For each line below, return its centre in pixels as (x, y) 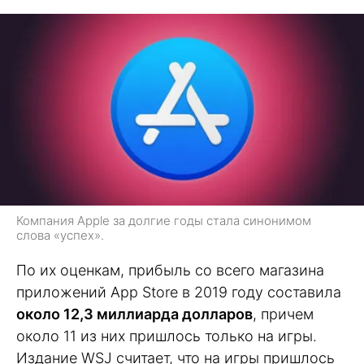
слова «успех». (60, 236)
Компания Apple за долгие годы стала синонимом (164, 221)
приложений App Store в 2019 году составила (179, 292)
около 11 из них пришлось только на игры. (167, 336)
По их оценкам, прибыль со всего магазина (170, 271)
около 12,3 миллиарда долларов (134, 314)
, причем (283, 314)
